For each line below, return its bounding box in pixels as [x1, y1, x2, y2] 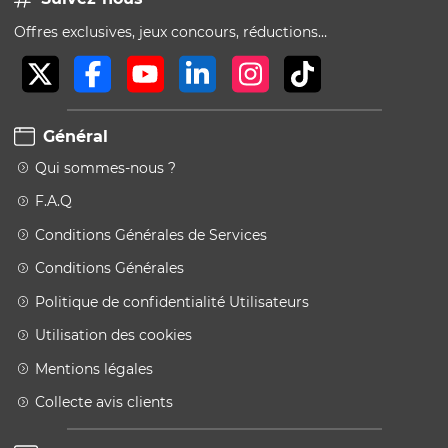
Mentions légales [35, 359, 153, 378]
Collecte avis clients [35, 393, 173, 411]
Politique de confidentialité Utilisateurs [35, 292, 309, 311]
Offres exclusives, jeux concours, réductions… [14, 22, 327, 41]
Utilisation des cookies [35, 326, 192, 344]
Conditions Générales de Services [35, 225, 267, 244]
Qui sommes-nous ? [35, 158, 176, 177]
